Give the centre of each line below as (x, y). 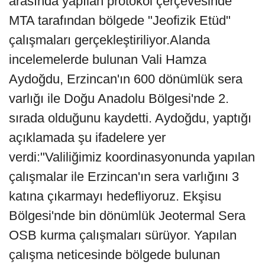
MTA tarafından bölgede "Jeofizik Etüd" (120, 21)
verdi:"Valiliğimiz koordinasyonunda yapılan (132, 157)
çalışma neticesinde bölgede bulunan (114, 255)
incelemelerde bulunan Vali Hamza (108, 60)
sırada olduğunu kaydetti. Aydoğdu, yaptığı (130, 118)
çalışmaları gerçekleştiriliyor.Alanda (109, 40)
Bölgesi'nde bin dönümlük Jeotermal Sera (127, 216)
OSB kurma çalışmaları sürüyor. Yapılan (123, 235)
